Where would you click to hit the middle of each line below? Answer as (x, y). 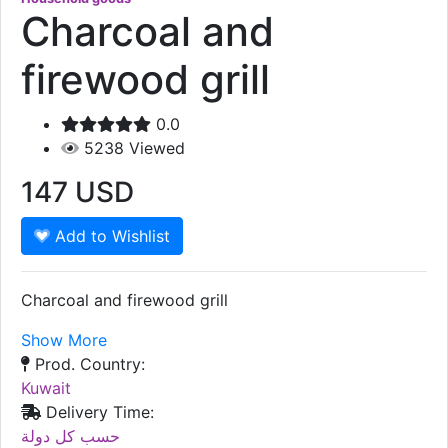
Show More (64, 340)
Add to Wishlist (110, 236)
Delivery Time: (97, 412)
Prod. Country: (87, 364)
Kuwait (46, 388)
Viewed (157, 148)
